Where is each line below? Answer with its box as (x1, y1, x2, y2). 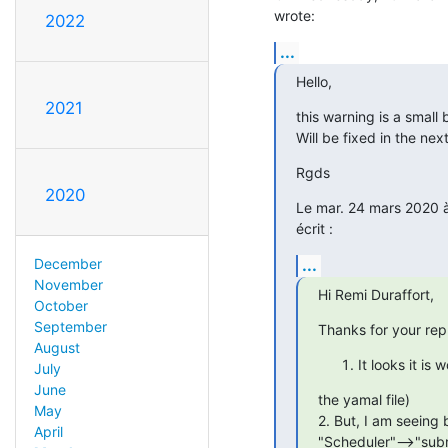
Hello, (296, 72, 332, 90)
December (33, 254, 102, 272)
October (33, 296, 88, 314)
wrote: (274, 6, 315, 24)
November (33, 275, 103, 293)
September (33, 317, 107, 335)
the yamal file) (318, 390, 410, 408)
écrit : (296, 219, 333, 237)
